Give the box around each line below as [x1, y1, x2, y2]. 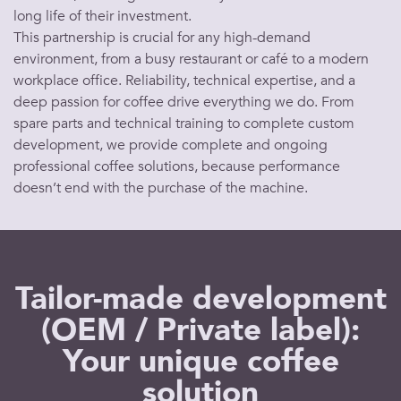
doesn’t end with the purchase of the [13, 178, 250, 198]
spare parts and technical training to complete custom [13, 114, 354, 133]
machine [250, 178, 304, 198]
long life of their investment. [13, 6, 192, 26]
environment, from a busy [13, 49, 179, 69]
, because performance [194, 157, 340, 176]
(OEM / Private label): [41, 309, 360, 352]
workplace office [13, 71, 118, 90]
